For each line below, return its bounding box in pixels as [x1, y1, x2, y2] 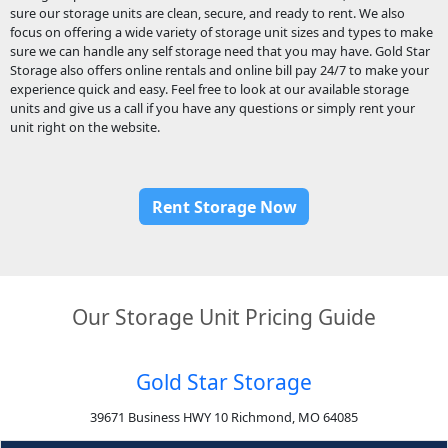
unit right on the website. [9, 118, 160, 137]
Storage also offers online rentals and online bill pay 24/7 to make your [9, 61, 429, 80]
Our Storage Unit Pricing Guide [72, 302, 376, 331]
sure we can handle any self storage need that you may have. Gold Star [9, 42, 430, 61]
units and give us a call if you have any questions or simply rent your [9, 99, 415, 118]
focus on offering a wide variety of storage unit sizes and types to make [9, 23, 433, 42]
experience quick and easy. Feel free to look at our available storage [9, 80, 409, 99]
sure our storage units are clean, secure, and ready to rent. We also [9, 4, 405, 23]
